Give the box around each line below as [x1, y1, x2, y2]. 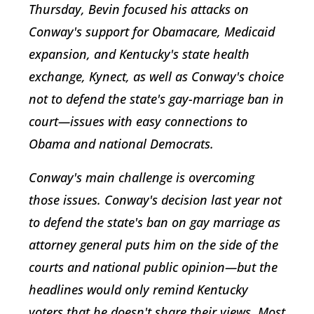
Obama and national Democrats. [29, 135, 214, 153]
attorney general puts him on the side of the [29, 236, 278, 254]
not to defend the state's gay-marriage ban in [29, 90, 284, 108]
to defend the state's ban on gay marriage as [29, 214, 280, 231]
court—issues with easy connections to [29, 113, 247, 130]
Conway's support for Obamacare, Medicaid [29, 23, 275, 41]
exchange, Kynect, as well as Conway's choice [29, 68, 284, 86]
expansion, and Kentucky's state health [29, 46, 250, 63]
